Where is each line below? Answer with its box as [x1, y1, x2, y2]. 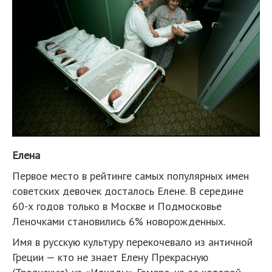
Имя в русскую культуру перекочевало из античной [12, 234, 253, 249]
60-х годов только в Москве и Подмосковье [12, 199, 222, 213]
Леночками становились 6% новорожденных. [12, 214, 225, 228]
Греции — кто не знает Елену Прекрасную [12, 250, 208, 264]
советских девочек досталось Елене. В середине [12, 183, 243, 198]
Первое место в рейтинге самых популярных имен [12, 168, 249, 183]
